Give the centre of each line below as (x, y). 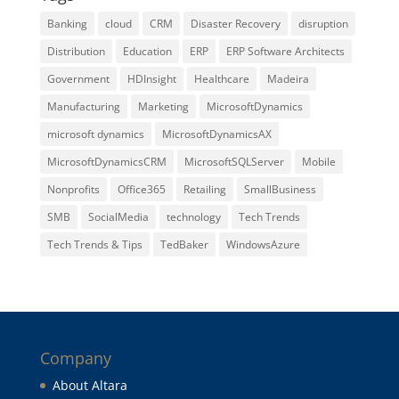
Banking (67, 24)
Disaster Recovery (235, 24)
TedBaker (184, 244)
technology (193, 217)
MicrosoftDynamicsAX (216, 134)
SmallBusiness (280, 189)
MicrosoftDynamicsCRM (106, 162)
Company (75, 358)
